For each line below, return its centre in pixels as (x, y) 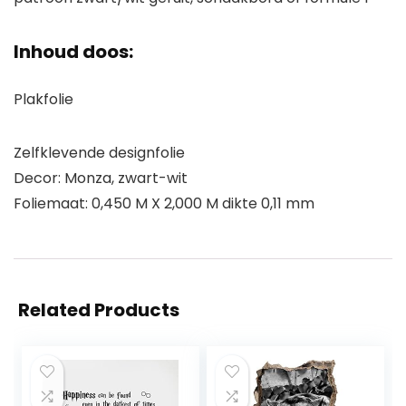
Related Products (99, 310)
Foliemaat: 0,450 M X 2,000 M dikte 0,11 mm (164, 204)
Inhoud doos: (73, 52)
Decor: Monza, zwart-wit (101, 179)
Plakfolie (43, 100)
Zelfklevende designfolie (99, 153)
